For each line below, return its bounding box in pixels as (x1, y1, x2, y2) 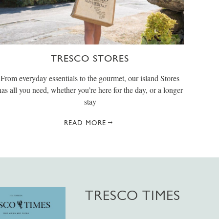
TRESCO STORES (51, 52, 129, 65)
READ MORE (64, 119, 106, 127)
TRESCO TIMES (85, 187, 180, 204)
